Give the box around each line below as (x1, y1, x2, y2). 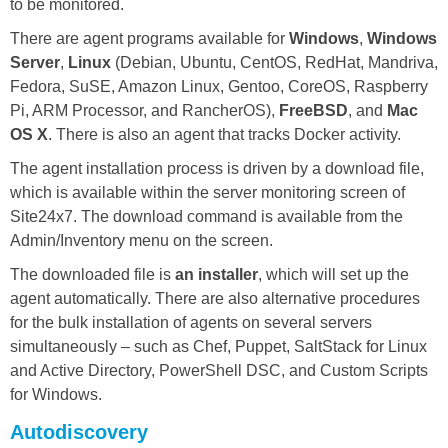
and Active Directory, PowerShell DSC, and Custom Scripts (10, 361, 428, 379)
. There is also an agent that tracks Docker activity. (48, 125, 401, 143)
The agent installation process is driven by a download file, (10, 159, 424, 177)
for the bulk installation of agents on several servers (10, 313, 372, 331)
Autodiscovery (10, 420, 148, 443)
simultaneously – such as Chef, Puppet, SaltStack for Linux (10, 337, 427, 355)
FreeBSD (279, 101, 348, 119)
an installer (175, 265, 258, 283)
